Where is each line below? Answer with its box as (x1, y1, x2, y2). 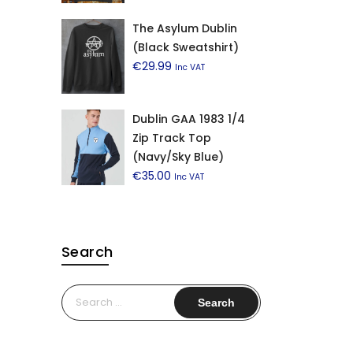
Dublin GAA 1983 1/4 (132, 111, 245, 128)
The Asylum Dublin (132, 20, 237, 36)
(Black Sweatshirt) (132, 39, 239, 55)
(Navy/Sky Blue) (132, 149, 224, 165)
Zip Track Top (132, 130, 211, 147)
